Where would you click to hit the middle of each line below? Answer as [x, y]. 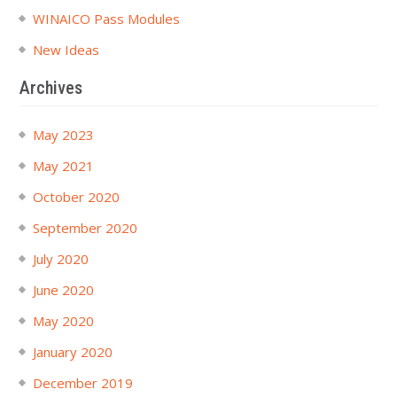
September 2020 [85, 227]
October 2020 [76, 196]
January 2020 [72, 351]
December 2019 [82, 382]
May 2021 [63, 165]
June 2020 [63, 289]
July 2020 [60, 258]
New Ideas [66, 49]
